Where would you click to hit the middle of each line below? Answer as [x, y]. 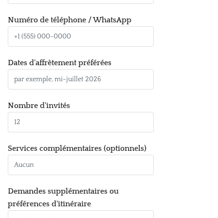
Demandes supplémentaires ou [63, 191]
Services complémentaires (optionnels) [77, 148]
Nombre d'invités [39, 106]
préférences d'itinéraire [49, 204]
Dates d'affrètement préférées [60, 63]
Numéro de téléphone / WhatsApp [70, 20]
